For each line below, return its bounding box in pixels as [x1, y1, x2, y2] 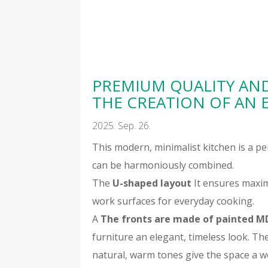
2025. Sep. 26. [92, 119, 151, 133]
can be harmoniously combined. [92, 159, 234, 172]
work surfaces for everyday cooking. [92, 194, 255, 208]
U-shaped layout [112, 176, 192, 190]
